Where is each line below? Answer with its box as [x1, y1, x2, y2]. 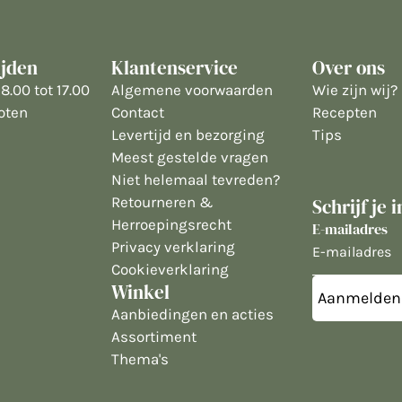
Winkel [111, 279, 170, 305]
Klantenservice [111, 55, 238, 81]
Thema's [111, 350, 169, 368]
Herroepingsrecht [111, 215, 232, 233]
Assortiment [111, 328, 197, 345]
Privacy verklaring [111, 238, 235, 256]
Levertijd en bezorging [111, 126, 265, 144]
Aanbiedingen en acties [111, 305, 274, 323]
